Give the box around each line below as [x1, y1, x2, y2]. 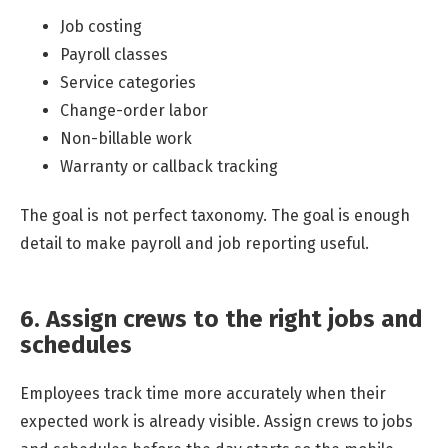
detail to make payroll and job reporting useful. [20, 233, 369, 253]
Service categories [60, 73, 196, 93]
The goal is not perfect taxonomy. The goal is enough [20, 205, 410, 225]
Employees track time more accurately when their [20, 383, 386, 403]
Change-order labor [60, 101, 208, 121]
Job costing [60, 17, 142, 37]
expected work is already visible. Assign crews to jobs [20, 411, 413, 431]
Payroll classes [60, 45, 168, 65]
